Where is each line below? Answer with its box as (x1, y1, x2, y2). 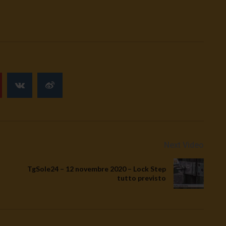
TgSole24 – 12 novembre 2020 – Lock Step (27, 164, 166, 173)
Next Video (164, 140, 204, 150)
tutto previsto (117, 173, 166, 182)
